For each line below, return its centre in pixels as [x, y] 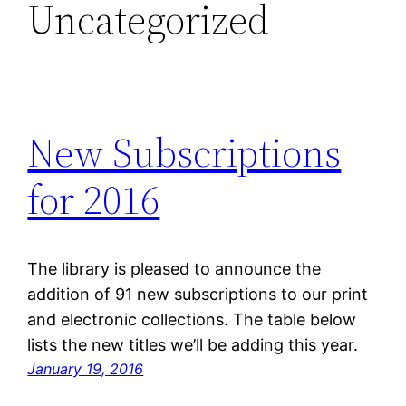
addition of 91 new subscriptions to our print [198, 295]
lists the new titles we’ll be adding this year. [193, 345]
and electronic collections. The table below [192, 320]
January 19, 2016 [86, 369]
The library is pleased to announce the [174, 269]
